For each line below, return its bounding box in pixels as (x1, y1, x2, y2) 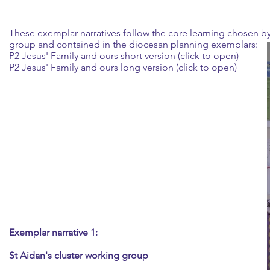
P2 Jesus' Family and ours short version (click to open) (9, 50, 239, 61)
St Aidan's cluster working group (9, 250, 148, 261)
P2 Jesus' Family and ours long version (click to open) (9, 61, 237, 73)
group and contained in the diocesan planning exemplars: (9, 39, 258, 50)
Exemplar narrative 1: (9, 227, 98, 238)
